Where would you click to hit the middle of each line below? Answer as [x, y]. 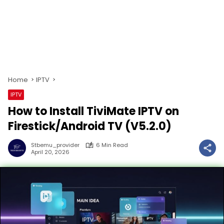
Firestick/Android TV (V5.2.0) [90, 126]
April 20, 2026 [50, 152]
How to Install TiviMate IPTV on [93, 111]
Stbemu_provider [55, 145]
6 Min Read [112, 145]
